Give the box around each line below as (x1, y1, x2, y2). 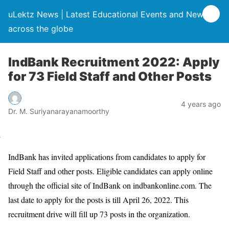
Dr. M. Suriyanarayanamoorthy (8, 106, 109, 116)
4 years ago (181, 99, 221, 108)
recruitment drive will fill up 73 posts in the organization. (8, 208, 190, 219)
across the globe (8, 24, 73, 34)
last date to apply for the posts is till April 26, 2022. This (8, 194, 189, 205)
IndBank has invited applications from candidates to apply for (8, 151, 205, 162)
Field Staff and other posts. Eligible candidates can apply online (8, 165, 213, 176)
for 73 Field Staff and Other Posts (8, 69, 212, 84)
